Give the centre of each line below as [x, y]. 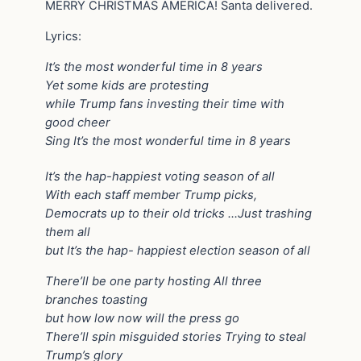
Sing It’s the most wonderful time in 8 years [168, 141]
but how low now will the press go [142, 318]
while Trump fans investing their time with [165, 104]
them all [68, 232]
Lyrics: [63, 36]
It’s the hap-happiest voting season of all [160, 177]
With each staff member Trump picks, [151, 195]
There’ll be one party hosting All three [154, 281]
